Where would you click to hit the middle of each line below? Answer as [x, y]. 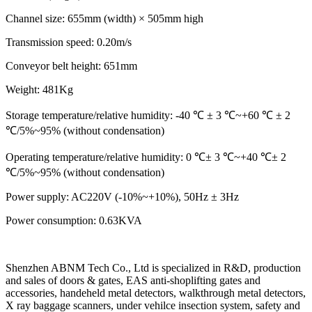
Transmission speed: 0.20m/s [69, 42]
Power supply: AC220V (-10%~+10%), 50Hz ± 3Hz [122, 196]
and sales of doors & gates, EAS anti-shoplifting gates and [133, 280]
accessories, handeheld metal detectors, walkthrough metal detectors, [156, 292]
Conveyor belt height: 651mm [71, 65]
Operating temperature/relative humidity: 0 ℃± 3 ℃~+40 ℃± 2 [146, 157]
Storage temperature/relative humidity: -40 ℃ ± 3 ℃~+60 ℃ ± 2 [148, 115]
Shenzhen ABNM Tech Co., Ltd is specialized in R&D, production [153, 267]
